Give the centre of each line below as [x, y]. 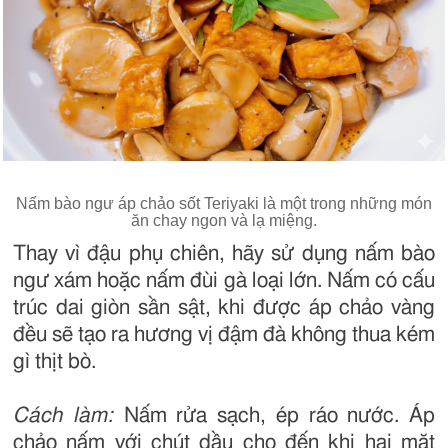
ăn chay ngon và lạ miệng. [224, 220]
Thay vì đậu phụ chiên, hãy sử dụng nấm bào [224, 253]
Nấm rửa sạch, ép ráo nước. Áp [279, 415]
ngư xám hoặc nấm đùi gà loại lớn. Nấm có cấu [224, 280]
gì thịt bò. [54, 361]
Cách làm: [68, 415]
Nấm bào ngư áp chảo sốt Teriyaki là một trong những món [224, 203]
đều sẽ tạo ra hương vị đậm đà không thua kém [224, 334]
